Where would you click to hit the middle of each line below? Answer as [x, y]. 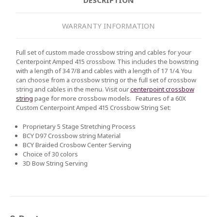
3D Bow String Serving [55, 163]
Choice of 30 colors [51, 154]
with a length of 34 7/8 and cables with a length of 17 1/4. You [104, 71]
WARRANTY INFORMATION [108, 25]
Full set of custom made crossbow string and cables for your [103, 53]
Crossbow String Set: [140, 108]
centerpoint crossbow [162, 89]
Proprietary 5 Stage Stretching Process [79, 126]
